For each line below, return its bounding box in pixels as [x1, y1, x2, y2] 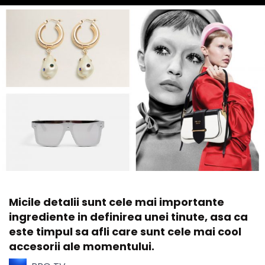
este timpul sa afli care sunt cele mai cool [9, 224, 241, 239]
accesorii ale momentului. [9, 238, 154, 254]
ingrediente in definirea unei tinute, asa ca [9, 209, 248, 224]
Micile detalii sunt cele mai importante [9, 194, 224, 209]
